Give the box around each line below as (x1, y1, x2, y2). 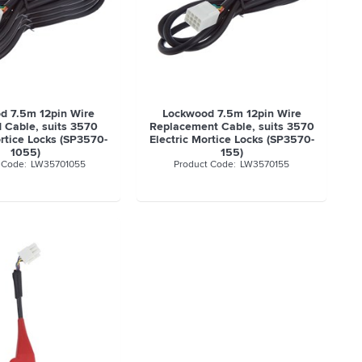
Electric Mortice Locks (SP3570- (149, 131, 314, 148)
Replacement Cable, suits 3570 (149, 118, 314, 135)
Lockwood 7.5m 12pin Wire (162, 105, 301, 122)
